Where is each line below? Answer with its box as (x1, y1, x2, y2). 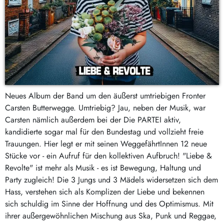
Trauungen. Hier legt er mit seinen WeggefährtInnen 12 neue (5, 137, 207, 149)
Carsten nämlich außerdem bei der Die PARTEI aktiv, (5, 113, 181, 125)
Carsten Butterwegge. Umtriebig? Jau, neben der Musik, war (5, 101, 205, 113)
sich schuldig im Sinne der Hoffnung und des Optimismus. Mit (5, 197, 213, 209)
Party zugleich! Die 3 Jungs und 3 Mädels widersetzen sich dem (5, 173, 218, 185)
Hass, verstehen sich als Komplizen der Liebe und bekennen (5, 185, 204, 197)
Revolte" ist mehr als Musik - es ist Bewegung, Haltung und (5, 161, 201, 173)
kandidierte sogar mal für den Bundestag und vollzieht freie (5, 125, 203, 137)
